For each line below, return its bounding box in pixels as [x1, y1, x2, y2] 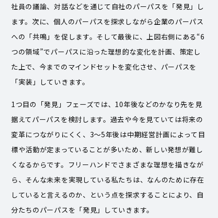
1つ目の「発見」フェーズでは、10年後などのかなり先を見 [11, 99, 202, 109]
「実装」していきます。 [11, 76, 90, 87]
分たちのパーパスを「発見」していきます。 [11, 204, 154, 215]
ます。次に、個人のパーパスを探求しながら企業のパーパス [11, 16, 204, 26]
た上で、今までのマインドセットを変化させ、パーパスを [11, 61, 197, 72]
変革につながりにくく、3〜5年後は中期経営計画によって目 [11, 129, 205, 139]
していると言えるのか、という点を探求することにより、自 [11, 189, 204, 200]
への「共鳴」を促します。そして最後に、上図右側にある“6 [11, 31, 205, 41]
